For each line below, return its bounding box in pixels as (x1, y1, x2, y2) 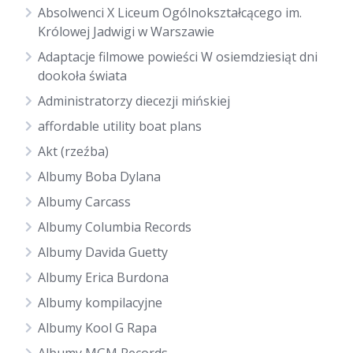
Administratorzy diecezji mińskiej (38, 92, 230, 110)
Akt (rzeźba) (38, 143, 109, 160)
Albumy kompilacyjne (38, 294, 162, 311)
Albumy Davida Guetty (38, 243, 168, 261)
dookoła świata (38, 67, 127, 84)
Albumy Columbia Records (38, 218, 191, 236)
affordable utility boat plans (38, 117, 202, 135)
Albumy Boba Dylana (38, 168, 161, 185)
